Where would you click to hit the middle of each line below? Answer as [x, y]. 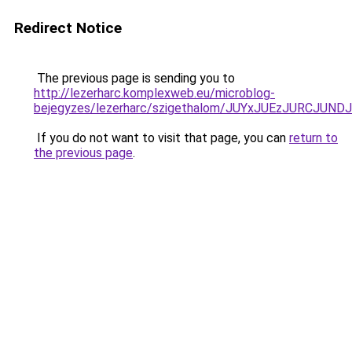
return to [313, 138]
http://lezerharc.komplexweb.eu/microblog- [154, 93]
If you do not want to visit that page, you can [161, 138]
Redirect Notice [68, 28]
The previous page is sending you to [134, 78]
